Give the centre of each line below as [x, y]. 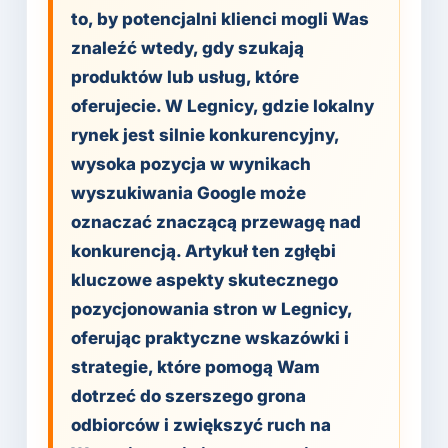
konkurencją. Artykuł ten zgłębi [203, 251]
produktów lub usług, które [185, 77]
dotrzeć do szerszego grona [188, 396]
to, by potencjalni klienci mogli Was [220, 19]
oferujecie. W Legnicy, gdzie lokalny [222, 106]
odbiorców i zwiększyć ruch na [201, 425]
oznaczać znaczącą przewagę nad [216, 222]
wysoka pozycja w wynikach [191, 164]
